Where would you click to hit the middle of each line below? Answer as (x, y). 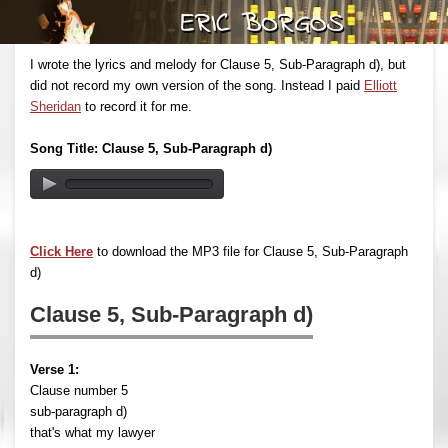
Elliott (380, 85)
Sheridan (55, 106)
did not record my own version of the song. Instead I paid (197, 85)
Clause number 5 (79, 390)
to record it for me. (136, 106)
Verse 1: (54, 369)
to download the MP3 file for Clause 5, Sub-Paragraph (250, 251)
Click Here (61, 251)
